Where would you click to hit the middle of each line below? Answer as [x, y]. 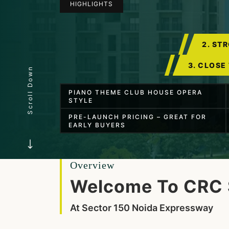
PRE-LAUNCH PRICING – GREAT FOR [138, 117]
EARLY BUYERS [97, 125]
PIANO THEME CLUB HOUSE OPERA [135, 92]
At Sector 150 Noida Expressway [142, 208]
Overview [92, 165]
